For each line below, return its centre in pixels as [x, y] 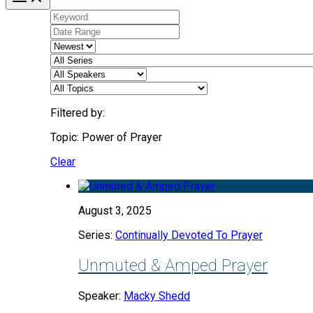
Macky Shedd [157, 296]
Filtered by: [78, 113]
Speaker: [101, 296]
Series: [97, 235]
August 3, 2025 [115, 211]
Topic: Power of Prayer [106, 137]
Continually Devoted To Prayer [189, 235]
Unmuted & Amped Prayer [173, 265]
